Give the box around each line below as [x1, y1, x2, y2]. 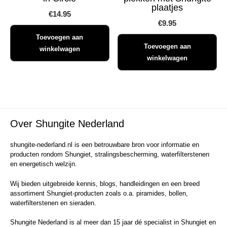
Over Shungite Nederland [10, 118, 124, 130]
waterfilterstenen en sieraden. [10, 199, 96, 207]
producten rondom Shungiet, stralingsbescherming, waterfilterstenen [10, 150, 209, 159]
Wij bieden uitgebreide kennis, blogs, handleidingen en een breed [10, 179, 200, 187]
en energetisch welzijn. [10, 160, 77, 168]
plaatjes [152, 3, 183, 13]
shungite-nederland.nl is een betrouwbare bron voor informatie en [10, 141, 199, 149]
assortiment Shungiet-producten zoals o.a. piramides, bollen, [10, 189, 188, 197]
